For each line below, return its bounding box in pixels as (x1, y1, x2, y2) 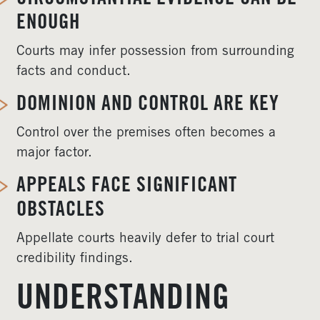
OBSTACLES (16, 201, 105, 221)
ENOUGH (16, 14, 80, 34)
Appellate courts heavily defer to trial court (16, 232, 274, 246)
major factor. (16, 146, 92, 160)
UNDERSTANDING (16, 284, 230, 318)
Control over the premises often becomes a (16, 126, 276, 140)
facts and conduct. (16, 65, 131, 79)
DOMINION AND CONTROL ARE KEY (16, 95, 279, 116)
